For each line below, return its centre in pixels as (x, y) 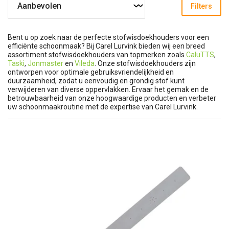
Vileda (85, 63)
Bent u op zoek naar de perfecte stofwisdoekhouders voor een (108, 37)
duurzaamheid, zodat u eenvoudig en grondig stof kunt (96, 81)
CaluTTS (200, 55)
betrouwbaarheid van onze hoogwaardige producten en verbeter (112, 98)
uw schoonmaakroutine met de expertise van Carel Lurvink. (103, 107)
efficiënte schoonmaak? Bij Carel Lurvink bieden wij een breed (106, 46)
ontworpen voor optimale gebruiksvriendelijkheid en (91, 72)
